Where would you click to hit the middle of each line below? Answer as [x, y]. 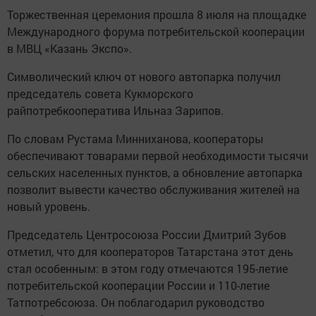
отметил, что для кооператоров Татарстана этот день [150, 252]
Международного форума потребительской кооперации [156, 32]
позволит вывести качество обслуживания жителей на [153, 190]
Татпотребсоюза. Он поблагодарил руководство [136, 303]
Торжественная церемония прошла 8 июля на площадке [157, 15]
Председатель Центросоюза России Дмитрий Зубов [147, 235]
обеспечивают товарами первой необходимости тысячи [158, 156]
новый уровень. [49, 207]
